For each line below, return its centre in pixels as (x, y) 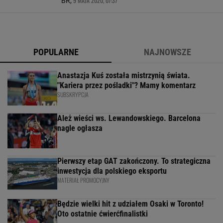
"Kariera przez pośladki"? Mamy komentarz (126, 85)
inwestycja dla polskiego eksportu (112, 171)
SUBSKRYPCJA (73, 94)
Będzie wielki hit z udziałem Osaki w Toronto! (130, 204)
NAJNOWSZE (167, 52)
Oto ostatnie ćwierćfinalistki (103, 214)
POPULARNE (56, 52)
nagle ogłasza (80, 128)
